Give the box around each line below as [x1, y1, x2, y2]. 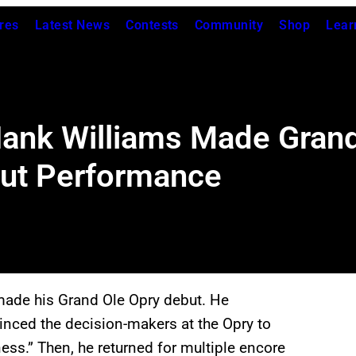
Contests [126, 17, 179, 33]
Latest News [34, 17, 110, 33]
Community [194, 17, 264, 33]
